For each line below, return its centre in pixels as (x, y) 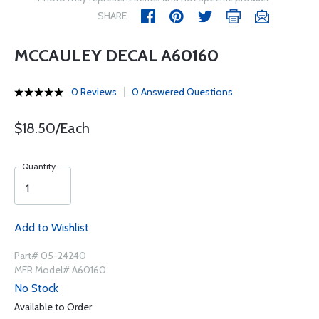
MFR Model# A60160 (60, 270)
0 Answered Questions (182, 92)
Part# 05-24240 (50, 256)
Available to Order (53, 307)
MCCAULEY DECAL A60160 (116, 55)
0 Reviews (94, 92)
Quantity (39, 166)
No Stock (36, 288)
